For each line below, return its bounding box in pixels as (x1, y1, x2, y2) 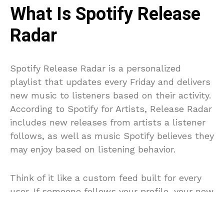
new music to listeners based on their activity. (10, 89, 211, 100)
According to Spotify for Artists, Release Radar (10, 103, 212, 114)
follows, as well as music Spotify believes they (10, 130, 214, 141)
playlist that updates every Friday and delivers (10, 76, 210, 87)
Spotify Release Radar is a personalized (10, 62, 181, 73)
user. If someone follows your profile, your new (10, 185, 213, 196)
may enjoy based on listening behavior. (10, 143, 175, 154)
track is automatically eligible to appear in (10, 199, 193, 210)
